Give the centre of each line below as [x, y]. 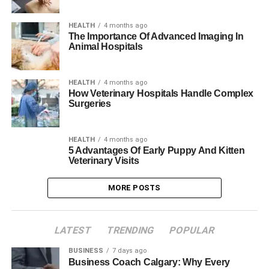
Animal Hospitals [105, 47]
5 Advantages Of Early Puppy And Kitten [156, 150]
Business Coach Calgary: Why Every [149, 262]
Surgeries [89, 104]
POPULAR [192, 230]
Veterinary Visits [104, 161]
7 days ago [129, 251]
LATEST [73, 230]
